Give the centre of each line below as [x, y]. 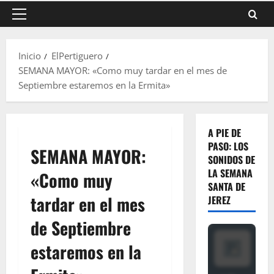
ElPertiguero [77, 56]
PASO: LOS [228, 146]
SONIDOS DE [231, 160]
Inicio [30, 56]
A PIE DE [224, 133]
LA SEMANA [230, 173]
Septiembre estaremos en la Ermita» [94, 85]
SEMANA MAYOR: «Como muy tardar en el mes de [123, 70]
